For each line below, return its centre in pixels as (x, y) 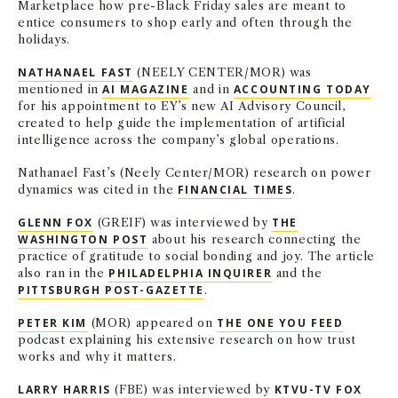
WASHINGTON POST (83, 239)
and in (211, 89)
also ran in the (64, 273)
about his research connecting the (255, 239)
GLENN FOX (56, 223)
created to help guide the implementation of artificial (182, 123)
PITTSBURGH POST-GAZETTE (111, 290)
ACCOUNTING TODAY (302, 89)
